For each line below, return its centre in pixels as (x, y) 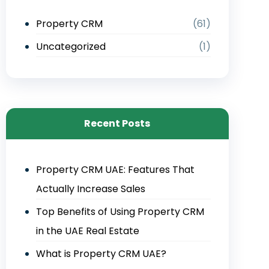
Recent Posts (117, 123)
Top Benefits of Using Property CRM (120, 212)
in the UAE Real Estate (87, 231)
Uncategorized (71, 47)
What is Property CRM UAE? (101, 254)
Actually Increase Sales (90, 189)
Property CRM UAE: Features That (115, 170)
